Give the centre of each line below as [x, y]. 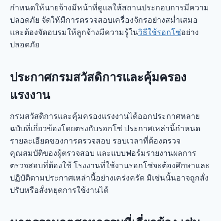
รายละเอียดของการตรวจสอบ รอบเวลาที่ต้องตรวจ [95, 141]
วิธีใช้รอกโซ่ [160, 32]
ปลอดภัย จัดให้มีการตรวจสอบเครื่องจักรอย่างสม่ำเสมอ [104, 20]
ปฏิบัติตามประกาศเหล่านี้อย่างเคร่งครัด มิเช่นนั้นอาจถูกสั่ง [109, 178]
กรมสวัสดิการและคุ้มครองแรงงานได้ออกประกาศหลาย [105, 116]
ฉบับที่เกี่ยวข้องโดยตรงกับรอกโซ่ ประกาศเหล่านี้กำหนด [105, 128]
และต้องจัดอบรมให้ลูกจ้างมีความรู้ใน [74, 32]
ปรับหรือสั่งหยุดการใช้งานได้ [59, 190]
